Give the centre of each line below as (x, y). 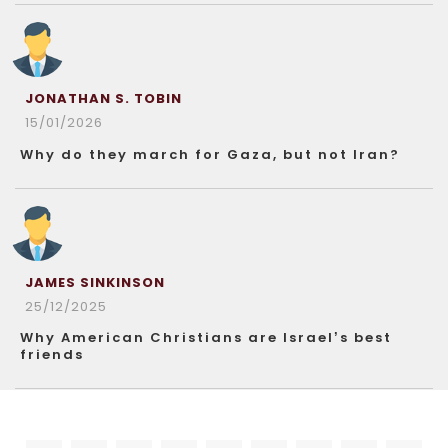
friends (52, 354)
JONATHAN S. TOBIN (103, 98)
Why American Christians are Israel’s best (206, 337)
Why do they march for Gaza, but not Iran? (210, 154)
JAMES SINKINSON (95, 282)
